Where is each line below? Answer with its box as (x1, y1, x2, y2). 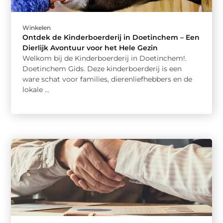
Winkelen (22, 24, 51, 32)
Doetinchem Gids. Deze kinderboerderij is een (22, 64, 182, 74)
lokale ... (22, 85, 50, 95)
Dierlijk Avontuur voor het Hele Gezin (22, 43, 158, 53)
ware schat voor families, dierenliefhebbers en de (22, 75, 193, 84)
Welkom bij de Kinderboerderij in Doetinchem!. (22, 54, 187, 63)
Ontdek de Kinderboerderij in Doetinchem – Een (22, 33, 200, 42)
